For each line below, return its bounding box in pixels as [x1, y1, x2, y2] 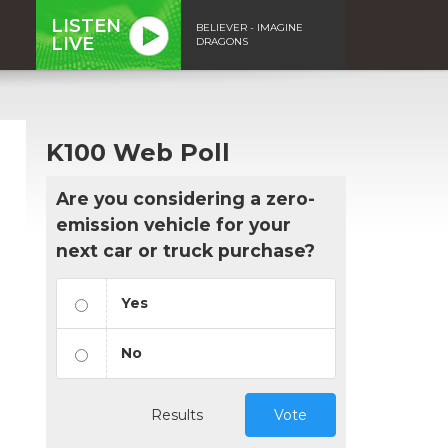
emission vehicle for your [56, 213, 291, 235]
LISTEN [51, 14, 121, 37]
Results [151, 405, 203, 424]
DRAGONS [196, 34, 248, 48]
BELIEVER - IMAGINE [196, 20, 303, 34]
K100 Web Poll [46, 137, 230, 167]
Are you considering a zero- [56, 187, 315, 209]
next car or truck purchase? [56, 239, 315, 261]
